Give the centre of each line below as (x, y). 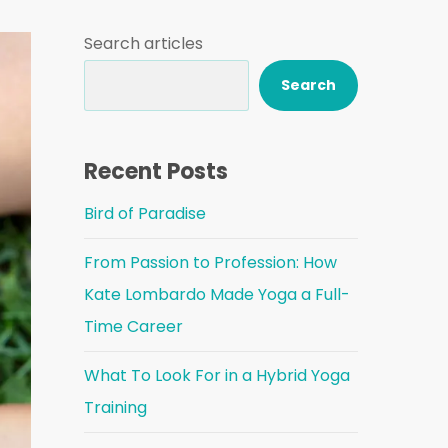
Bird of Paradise (145, 213)
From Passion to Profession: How (211, 262)
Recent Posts (156, 171)
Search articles (144, 43)
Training (116, 407)
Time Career (134, 326)
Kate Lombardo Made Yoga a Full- (217, 294)
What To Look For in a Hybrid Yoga (217, 375)
